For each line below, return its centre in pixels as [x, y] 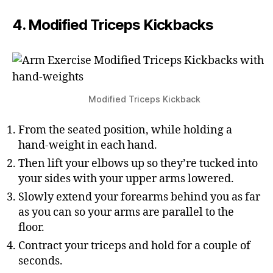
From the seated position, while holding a [125, 130]
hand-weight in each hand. [88, 145]
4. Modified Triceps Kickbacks [113, 25]
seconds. [41, 261]
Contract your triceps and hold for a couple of [134, 246]
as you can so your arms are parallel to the [126, 212]
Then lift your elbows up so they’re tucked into [138, 164]
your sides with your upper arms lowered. [126, 179]
